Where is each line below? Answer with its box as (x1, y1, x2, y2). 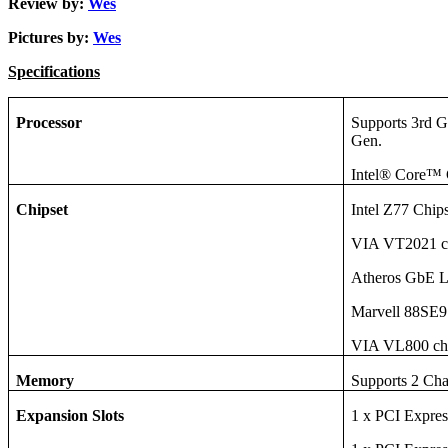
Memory (16, 371, 75, 389)
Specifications (8, 62, 100, 80)
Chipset (16, 200, 69, 218)
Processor (16, 113, 83, 131)
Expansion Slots (16, 406, 125, 424)
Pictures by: (8, 28, 93, 46)
